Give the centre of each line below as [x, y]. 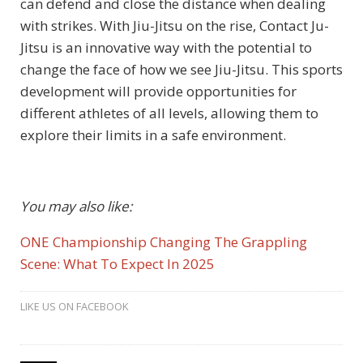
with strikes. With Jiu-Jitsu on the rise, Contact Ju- [175, 26]
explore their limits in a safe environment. [153, 135]
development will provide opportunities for [158, 92]
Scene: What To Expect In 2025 [117, 264]
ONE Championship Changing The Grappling [164, 242]
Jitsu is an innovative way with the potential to [166, 48]
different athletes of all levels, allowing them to [169, 113]
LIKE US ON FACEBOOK [75, 307]
